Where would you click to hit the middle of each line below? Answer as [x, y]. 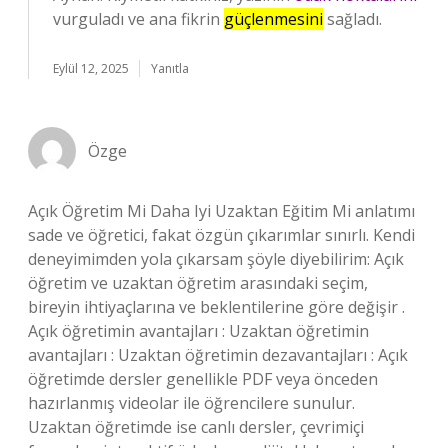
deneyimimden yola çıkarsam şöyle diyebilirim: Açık [216, 259]
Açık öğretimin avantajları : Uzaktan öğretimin [198, 331]
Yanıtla [170, 68]
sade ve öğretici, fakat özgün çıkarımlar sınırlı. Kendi [221, 235]
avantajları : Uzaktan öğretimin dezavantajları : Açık [218, 355]
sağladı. [352, 19]
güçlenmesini [273, 19]
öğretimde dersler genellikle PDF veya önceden [203, 379]
